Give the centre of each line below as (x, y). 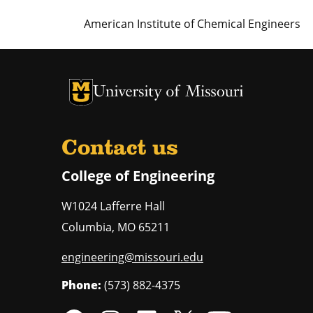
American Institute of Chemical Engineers (192, 24)
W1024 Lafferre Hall (113, 206)
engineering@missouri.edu (132, 257)
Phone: (81, 285)
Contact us (120, 148)
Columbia (87, 227)
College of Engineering (138, 175)
